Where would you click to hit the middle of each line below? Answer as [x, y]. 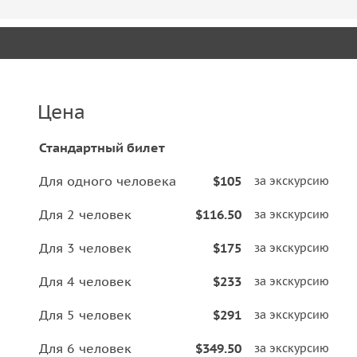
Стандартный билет [102, 147]
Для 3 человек [85, 248]
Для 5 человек [85, 315]
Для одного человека [108, 181]
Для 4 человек [85, 281]
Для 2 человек [85, 214]
